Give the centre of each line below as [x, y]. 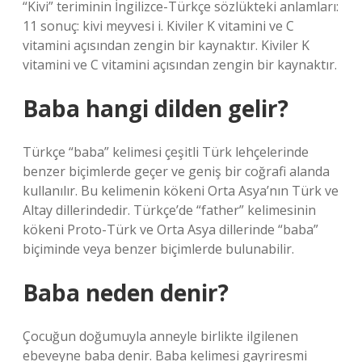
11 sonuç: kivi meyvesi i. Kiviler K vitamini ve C [158, 26]
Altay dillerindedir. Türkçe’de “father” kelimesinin [169, 210]
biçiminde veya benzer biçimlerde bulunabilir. [158, 249]
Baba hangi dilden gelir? [156, 108]
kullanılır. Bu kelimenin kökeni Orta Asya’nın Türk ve [181, 191]
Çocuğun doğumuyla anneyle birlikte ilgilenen [160, 336]
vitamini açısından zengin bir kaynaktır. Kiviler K [166, 45]
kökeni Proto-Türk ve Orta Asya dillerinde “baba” [170, 229]
